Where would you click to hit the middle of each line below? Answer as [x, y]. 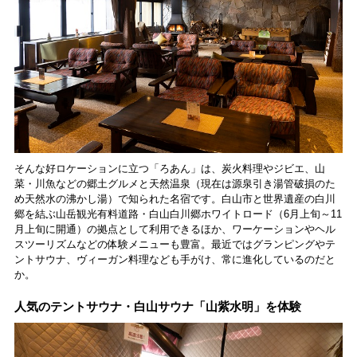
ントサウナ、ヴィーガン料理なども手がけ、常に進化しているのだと [175, 259]
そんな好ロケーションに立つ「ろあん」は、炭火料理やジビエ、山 [169, 169]
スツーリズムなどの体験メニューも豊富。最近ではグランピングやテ [175, 244]
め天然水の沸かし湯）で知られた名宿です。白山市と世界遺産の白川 [175, 199]
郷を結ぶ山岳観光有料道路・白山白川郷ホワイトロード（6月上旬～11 [178, 214]
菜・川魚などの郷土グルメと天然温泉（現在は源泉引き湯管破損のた [175, 184]
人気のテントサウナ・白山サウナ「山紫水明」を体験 [157, 306]
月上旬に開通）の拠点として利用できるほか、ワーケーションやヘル [175, 229]
